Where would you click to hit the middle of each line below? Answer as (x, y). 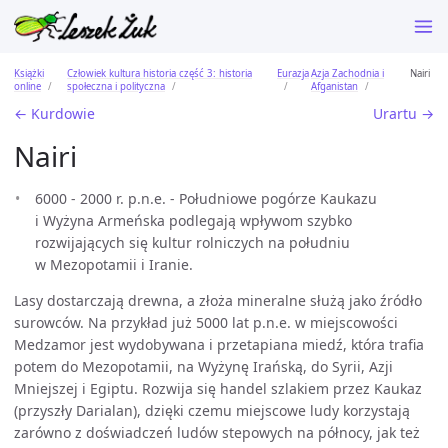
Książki (29, 73)
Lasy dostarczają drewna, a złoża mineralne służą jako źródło (218, 300)
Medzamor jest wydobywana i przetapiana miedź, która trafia (219, 344)
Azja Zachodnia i (347, 73)
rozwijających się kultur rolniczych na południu (192, 242)
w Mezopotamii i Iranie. (114, 264)
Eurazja (293, 73)
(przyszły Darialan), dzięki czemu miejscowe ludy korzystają (212, 410)
